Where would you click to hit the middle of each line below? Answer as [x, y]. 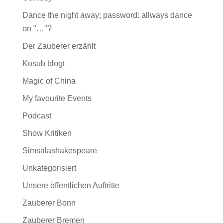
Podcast [37, 116]
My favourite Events [57, 98]
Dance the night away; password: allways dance [107, 15]
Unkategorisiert [49, 168]
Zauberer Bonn [49, 203]
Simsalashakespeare [59, 151]
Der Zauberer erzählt [59, 46]
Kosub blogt [43, 63]
